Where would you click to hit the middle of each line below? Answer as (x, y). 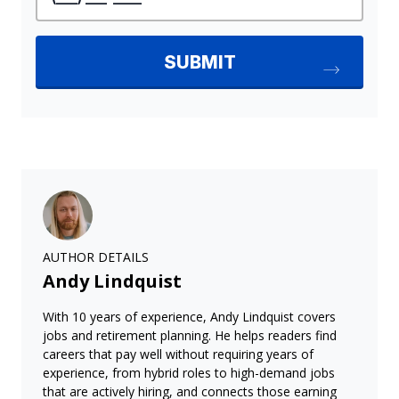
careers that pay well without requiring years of (178, 354)
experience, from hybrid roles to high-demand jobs (189, 372)
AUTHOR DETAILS (96, 256)
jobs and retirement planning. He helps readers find (190, 335)
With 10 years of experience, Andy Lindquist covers (189, 316)
